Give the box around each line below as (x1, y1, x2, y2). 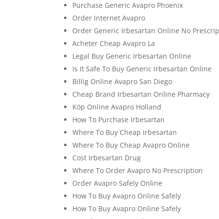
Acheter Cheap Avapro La (72, 39, 155, 48)
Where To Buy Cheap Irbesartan (72, 128, 177, 137)
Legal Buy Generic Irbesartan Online (72, 51, 192, 61)
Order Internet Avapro (72, 13, 146, 22)
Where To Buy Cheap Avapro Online (72, 140, 190, 150)
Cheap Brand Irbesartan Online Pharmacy (72, 89, 210, 99)
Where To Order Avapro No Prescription (72, 166, 203, 175)
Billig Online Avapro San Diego (72, 77, 173, 86)
